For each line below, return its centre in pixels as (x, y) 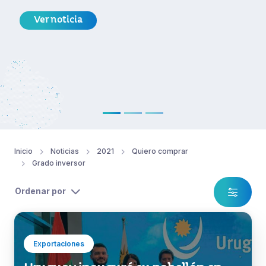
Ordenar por (40, 191)
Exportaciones (59, 244)
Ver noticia (58, 21)
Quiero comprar (160, 151)
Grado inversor (59, 163)
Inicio (23, 151)
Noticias (65, 151)
